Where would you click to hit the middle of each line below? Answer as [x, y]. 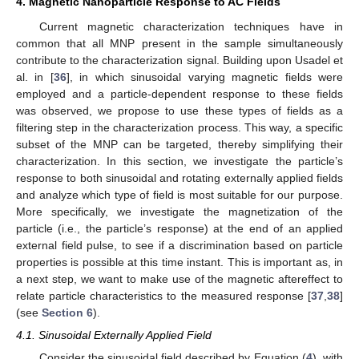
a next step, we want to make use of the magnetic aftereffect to [179, 278]
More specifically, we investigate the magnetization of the [179, 211]
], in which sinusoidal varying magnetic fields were [205, 77]
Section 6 [67, 312]
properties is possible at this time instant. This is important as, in [179, 262]
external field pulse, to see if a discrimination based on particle [179, 245]
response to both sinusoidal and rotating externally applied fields [179, 177]
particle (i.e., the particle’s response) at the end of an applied [179, 228]
